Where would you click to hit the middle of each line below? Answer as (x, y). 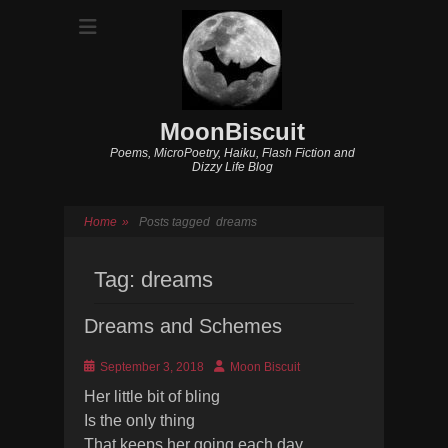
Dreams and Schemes (183, 326)
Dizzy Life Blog (232, 167)
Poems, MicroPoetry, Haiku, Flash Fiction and (232, 153)
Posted (102, 366)
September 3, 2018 (152, 367)
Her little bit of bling (152, 396)
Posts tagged (177, 222)
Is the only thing (139, 420)
